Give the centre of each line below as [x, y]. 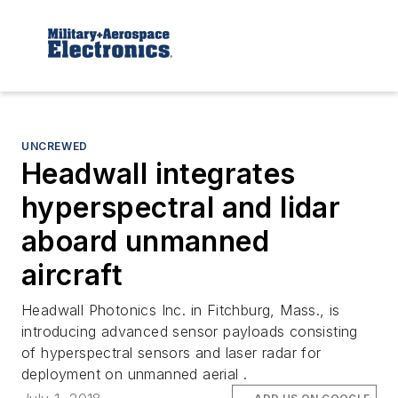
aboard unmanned [145, 241]
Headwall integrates [159, 173]
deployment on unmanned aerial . [135, 374]
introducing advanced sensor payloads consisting [190, 331]
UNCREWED [55, 146]
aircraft [72, 275]
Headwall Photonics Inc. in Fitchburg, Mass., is [181, 310]
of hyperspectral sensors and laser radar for [171, 352]
